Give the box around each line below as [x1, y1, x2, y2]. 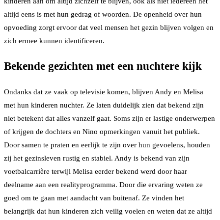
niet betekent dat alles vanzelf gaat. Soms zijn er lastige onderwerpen [4, 114, 215, 122]
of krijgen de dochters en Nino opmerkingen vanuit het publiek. [4, 127, 200, 136]
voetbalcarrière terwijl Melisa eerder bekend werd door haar [4, 167, 187, 175]
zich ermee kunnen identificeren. [4, 36, 105, 45]
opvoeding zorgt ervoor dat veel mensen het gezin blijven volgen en [4, 23, 214, 31]
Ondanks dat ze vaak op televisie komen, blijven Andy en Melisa [4, 87, 203, 96]
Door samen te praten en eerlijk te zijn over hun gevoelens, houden [4, 140, 210, 149]
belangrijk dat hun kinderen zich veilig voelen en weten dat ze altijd [4, 207, 212, 215]
